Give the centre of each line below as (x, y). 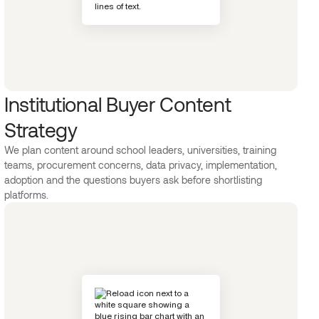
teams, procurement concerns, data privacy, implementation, (141, 165)
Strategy (41, 130)
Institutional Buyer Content (118, 104)
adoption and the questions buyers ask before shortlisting (133, 180)
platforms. (26, 195)
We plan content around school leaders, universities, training (140, 150)
